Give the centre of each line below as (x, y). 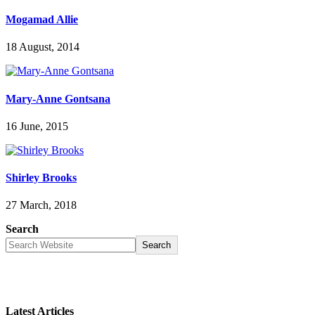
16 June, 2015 (37, 126)
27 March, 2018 (41, 205)
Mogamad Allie (42, 20)
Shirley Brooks (41, 178)
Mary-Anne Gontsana (58, 98)
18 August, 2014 (43, 47)
